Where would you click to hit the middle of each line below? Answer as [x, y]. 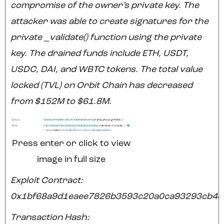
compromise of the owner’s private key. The [105, 6]
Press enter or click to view [71, 144]
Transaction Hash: [50, 218]
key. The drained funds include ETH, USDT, [99, 54]
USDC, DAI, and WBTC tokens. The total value [106, 70]
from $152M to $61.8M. [61, 102]
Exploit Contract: [47, 181]
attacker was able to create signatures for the [109, 22]
